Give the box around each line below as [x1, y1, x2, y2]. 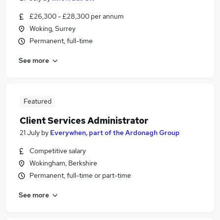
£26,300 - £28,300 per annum [29, 12, 124, 21]
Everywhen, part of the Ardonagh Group [50, 128, 180, 137]
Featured [23, 97, 52, 106]
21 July [20, 128, 40, 137]
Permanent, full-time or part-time [29, 171, 131, 180]
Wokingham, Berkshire [29, 159, 97, 167]
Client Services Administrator [20, 115, 148, 126]
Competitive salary [29, 146, 86, 155]
